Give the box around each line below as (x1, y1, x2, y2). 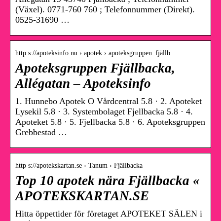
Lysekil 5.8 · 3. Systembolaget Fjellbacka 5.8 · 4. (15, 107, 193, 117)
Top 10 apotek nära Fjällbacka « (15, 173, 200, 188)
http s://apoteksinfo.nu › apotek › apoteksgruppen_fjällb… (15, 49, 177, 57)
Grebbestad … (15, 127, 67, 138)
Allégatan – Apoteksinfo (15, 76, 151, 91)
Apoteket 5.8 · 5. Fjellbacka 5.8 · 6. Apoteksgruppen (15, 117, 205, 127)
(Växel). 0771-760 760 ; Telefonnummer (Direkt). (15, 4, 195, 15)
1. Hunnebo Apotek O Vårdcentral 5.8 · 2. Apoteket (15, 96, 202, 107)
